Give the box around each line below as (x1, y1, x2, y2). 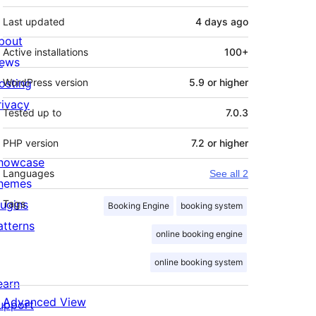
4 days (195, 16, 228, 28)
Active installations (3, 46, 88, 59)
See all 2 (209, 168, 248, 180)
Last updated (3, 16, 65, 28)
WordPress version (3, 76, 88, 89)
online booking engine (156, 229, 243, 240)
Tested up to (3, 107, 61, 119)
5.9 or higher (189, 76, 248, 89)
